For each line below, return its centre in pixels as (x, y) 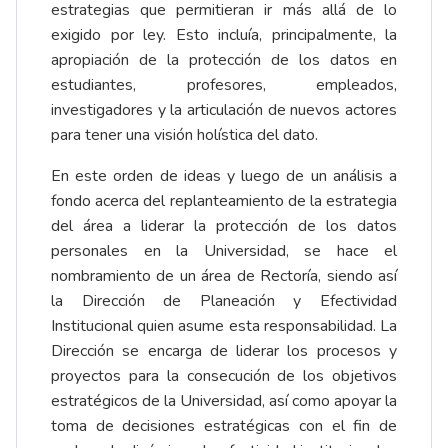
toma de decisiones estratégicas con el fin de (224, 426)
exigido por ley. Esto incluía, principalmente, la (224, 35)
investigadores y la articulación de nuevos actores (224, 110)
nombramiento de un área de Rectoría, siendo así (224, 276)
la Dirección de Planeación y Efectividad (224, 301)
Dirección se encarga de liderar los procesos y (224, 351)
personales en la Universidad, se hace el (224, 251)
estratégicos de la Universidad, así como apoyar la (224, 401)
